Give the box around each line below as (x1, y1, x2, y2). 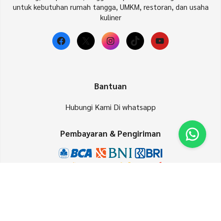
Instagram (110, 37, 163, 54)
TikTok (135, 37, 168, 54)
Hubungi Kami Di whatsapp (65, 102, 156, 112)
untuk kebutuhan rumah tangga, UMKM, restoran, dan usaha (12, 2, 209, 12)
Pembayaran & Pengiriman (60, 128, 161, 139)
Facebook (61, 37, 111, 54)
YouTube (159, 37, 204, 54)
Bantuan (94, 80, 127, 92)
